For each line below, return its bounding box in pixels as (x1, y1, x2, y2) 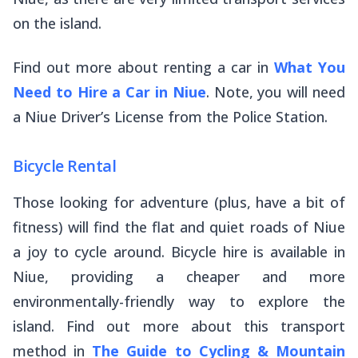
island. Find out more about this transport (13, 316, 345, 336)
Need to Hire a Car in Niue (13, 82, 206, 101)
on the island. (13, 13, 101, 33)
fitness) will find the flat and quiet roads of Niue (13, 217, 345, 237)
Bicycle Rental (13, 154, 116, 177)
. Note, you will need (205, 82, 346, 101)
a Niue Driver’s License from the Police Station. (13, 106, 328, 126)
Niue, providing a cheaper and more (13, 266, 345, 286)
